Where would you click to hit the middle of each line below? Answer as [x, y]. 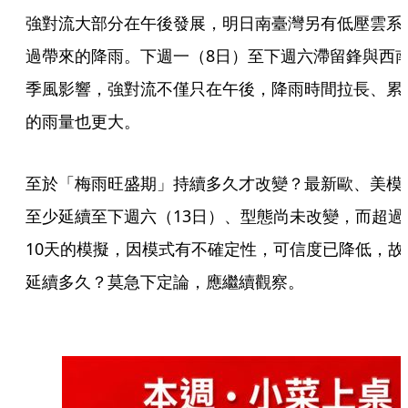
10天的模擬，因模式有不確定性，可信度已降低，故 [215, 249]
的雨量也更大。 [85, 122]
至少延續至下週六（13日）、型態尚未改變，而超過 [215, 216]
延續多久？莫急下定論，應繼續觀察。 [165, 282]
